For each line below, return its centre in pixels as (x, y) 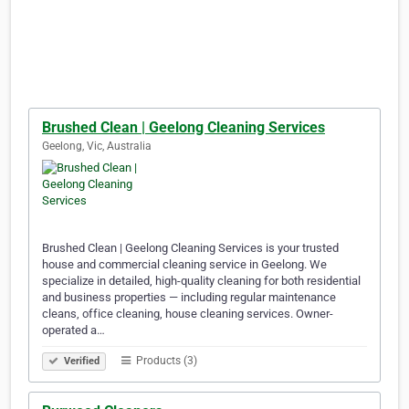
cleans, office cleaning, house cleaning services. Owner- (188, 314)
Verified (80, 362)
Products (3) (165, 361)
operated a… (73, 330)
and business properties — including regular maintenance (189, 298)
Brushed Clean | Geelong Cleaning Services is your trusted (190, 248)
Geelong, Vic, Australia (97, 147)
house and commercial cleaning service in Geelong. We (184, 265)
